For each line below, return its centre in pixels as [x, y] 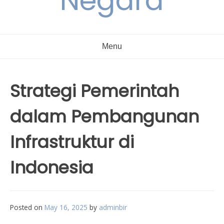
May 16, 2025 [66, 207]
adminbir [113, 207]
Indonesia [52, 167]
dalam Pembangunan [104, 116]
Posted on [27, 207]
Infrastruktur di [72, 142]
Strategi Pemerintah [94, 91]
